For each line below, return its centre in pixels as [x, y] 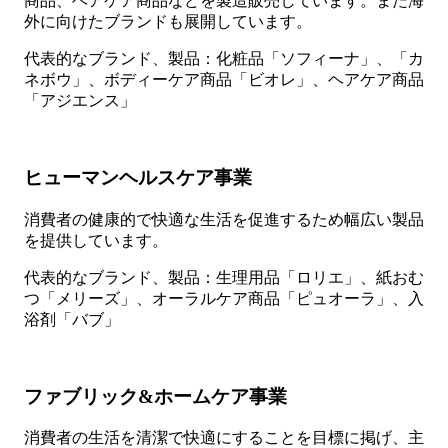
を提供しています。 [96, 240]
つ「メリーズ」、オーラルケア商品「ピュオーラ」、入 [224, 298]
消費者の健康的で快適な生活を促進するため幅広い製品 [224, 219]
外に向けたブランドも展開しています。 [168, 22]
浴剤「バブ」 [72, 319]
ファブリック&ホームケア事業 [155, 396]
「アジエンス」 [80, 101]
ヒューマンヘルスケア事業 [138, 178]
